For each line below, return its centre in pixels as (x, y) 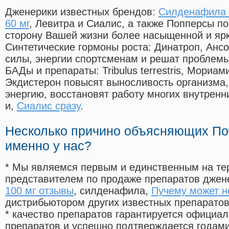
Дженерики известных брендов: (82, 12)
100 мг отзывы (39, 191)
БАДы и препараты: (54, 71)
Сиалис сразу (49, 106)
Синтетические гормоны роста (77, 47)
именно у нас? (48, 146)
